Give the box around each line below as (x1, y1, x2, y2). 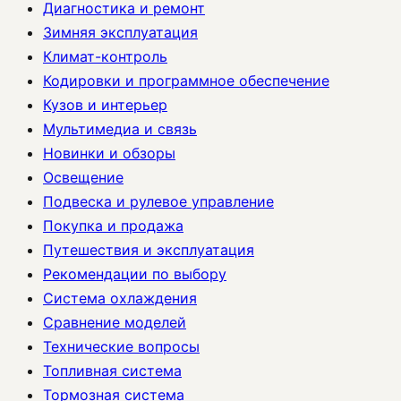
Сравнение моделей (43, 312, 186, 331)
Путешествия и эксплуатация (43, 240, 254, 259)
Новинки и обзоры (43, 143, 175, 162)
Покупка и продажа (43, 216, 183, 235)
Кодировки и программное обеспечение (43, 71, 329, 90)
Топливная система (43, 361, 182, 380)
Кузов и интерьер (43, 95, 167, 114)
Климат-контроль (43, 47, 167, 65)
